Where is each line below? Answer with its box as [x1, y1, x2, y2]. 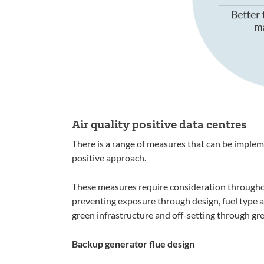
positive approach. [72, 152, 146, 164]
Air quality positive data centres [72, 117, 247, 132]
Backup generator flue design [72, 238, 194, 250]
